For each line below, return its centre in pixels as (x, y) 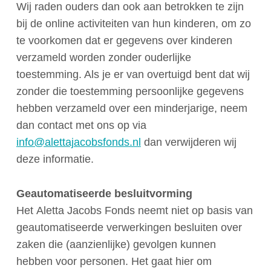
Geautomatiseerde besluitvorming (104, 193)
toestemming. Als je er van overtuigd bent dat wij (133, 74)
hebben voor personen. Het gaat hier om (114, 261)
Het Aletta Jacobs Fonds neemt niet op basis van (134, 210)
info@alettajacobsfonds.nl (78, 142)
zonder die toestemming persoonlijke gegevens (130, 91)
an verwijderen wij (193, 142)
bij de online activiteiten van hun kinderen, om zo (133, 23)
